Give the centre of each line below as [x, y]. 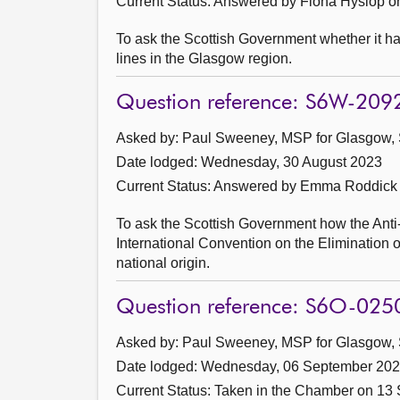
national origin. [163, 263]
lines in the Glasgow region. [204, 58]
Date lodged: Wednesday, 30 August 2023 [249, 162]
